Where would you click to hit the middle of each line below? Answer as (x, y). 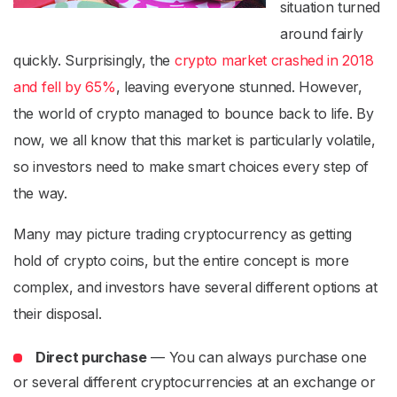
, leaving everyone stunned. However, (239, 87)
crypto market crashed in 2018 (274, 60)
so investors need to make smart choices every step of (191, 167)
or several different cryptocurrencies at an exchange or (195, 382)
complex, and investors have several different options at (195, 287)
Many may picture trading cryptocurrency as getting (183, 234)
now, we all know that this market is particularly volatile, (195, 140)
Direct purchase (91, 357)
